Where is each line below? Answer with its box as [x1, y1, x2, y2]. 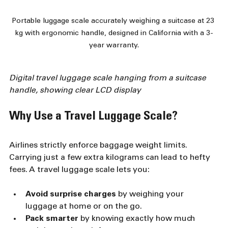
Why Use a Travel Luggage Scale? [9, 111, 178, 123]
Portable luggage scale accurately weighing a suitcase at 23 [12, 18, 216, 25]
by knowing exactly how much [78, 215, 197, 223]
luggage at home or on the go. [25, 203, 142, 211]
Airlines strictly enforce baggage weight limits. [9, 141, 189, 150]
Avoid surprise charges [25, 190, 116, 198]
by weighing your [116, 190, 186, 198]
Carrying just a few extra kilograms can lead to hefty [9, 154, 212, 162]
